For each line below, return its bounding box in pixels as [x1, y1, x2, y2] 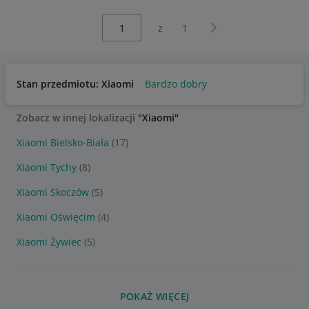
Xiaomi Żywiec [17, 235, 81, 248]
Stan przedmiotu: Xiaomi [17, 77, 134, 90]
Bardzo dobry [145, 77, 207, 90]
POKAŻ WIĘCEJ [119, 290, 190, 303]
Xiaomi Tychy [17, 161, 77, 174]
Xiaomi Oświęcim [17, 210, 95, 223]
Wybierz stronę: [86, 14, 158, 27]
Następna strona [204, 18, 281, 31]
